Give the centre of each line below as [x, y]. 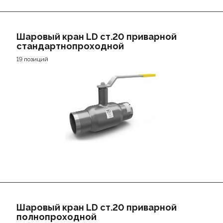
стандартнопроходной [70, 46]
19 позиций [32, 59]
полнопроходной [56, 217]
